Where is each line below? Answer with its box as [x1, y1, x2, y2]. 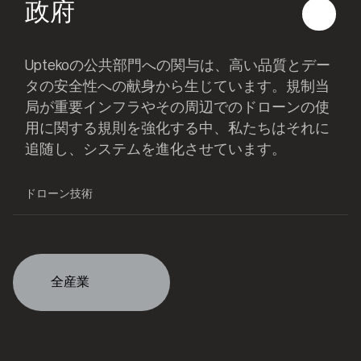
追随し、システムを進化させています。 [25, 143, 287, 157]
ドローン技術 [25, 188, 93, 200]
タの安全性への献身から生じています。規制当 [25, 80, 330, 94]
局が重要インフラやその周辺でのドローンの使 [25, 101, 330, 115]
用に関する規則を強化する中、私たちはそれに [25, 122, 330, 136]
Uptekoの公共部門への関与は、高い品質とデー [25, 59, 331, 73]
